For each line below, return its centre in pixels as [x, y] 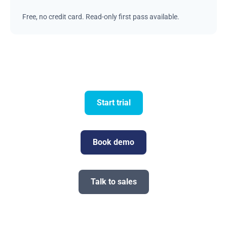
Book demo [113, 142]
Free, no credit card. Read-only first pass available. [101, 17]
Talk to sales [113, 182]
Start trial [113, 103]
